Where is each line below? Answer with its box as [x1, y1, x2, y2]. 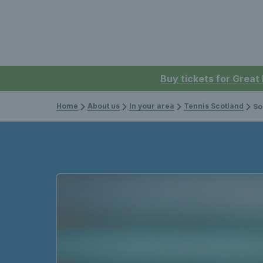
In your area [129, 102, 174, 110]
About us [87, 102, 120, 110]
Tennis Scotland [184, 102, 244, 110]
